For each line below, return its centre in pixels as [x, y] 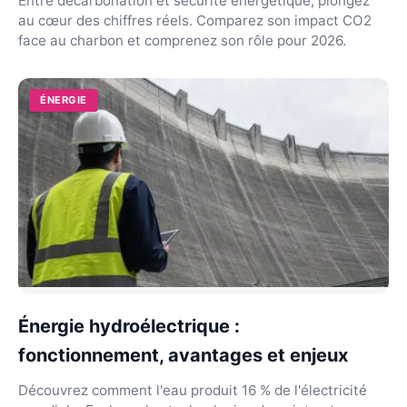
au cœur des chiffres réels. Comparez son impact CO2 [195, 20]
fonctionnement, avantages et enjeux [183, 355]
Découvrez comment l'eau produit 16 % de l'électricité [193, 390]
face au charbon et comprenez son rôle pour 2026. [182, 40]
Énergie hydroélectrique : [129, 326]
